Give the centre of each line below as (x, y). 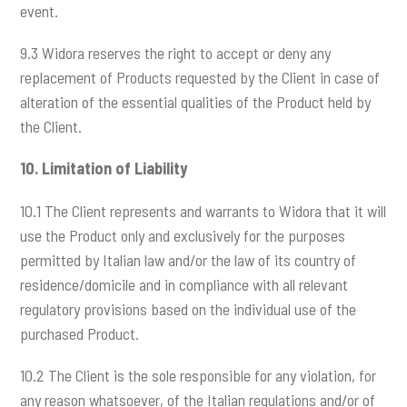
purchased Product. (80, 333)
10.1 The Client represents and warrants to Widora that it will (203, 210)
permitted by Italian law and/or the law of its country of (189, 259)
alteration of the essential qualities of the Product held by (196, 102)
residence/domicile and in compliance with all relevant (184, 284)
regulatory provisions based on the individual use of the (189, 308)
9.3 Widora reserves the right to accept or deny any (176, 53)
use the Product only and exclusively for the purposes (183, 235)
